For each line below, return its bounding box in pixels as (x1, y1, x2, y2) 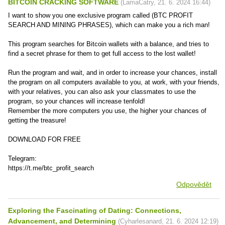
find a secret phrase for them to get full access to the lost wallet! (8, 50, 196, 57)
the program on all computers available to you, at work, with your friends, (8, 78, 219, 86)
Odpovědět (176, 180, 211, 188)
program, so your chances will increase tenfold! (8, 97, 145, 105)
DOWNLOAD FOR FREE (8, 136, 81, 143)
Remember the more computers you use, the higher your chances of (8, 107, 206, 115)
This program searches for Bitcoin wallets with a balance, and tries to (8, 40, 209, 48)
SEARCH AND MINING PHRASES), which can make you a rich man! (8, 21, 210, 29)
